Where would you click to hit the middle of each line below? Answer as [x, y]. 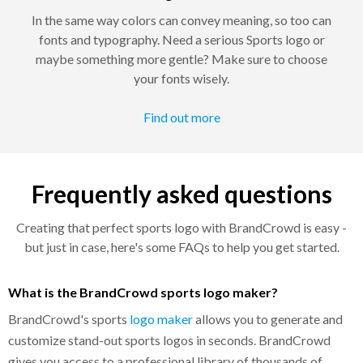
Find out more [181, 117]
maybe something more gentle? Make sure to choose [181, 58]
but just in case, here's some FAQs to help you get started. [181, 246]
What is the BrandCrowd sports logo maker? [143, 292]
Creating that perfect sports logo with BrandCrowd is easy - [181, 227]
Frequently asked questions [181, 193]
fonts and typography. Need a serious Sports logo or [181, 39]
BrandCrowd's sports [69, 318]
